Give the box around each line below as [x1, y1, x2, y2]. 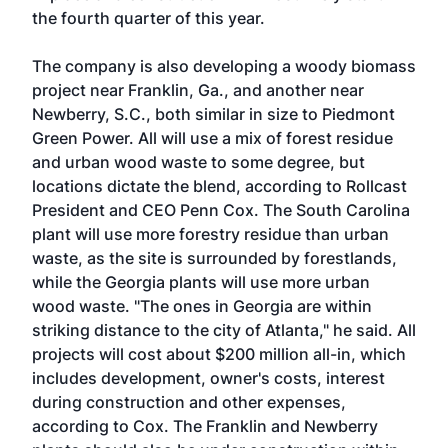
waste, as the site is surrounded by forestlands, [32, 248, 397, 268]
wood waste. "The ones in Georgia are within [32, 296, 372, 316]
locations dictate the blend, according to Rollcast [32, 176, 407, 196]
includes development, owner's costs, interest [32, 368, 385, 388]
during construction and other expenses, [32, 392, 346, 412]
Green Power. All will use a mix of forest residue [32, 128, 393, 148]
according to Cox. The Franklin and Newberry [32, 416, 378, 436]
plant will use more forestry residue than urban [32, 224, 389, 244]
